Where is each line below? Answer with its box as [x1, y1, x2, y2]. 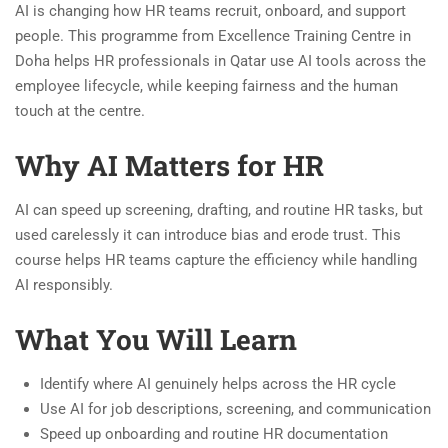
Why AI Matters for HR [15, 147, 324, 184]
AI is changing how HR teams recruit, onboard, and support [15, 2, 406, 20]
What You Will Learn [15, 321, 297, 358]
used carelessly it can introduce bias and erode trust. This [15, 226, 401, 244]
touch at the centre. [15, 102, 145, 120]
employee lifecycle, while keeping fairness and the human [15, 77, 398, 95]
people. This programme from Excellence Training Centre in [15, 27, 411, 45]
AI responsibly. [15, 276, 113, 294]
